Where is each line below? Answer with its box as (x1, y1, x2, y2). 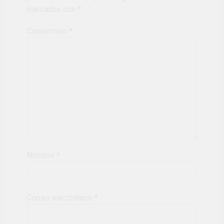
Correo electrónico (26, 193, 94, 203)
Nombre (26, 150, 56, 160)
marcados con (26, 4, 78, 14)
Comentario (26, 26, 69, 36)
